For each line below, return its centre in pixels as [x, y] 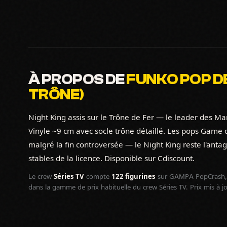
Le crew [41, 176]
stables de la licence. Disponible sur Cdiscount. [111, 158]
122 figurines [134, 176]
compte [98, 176]
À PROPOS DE [78, 80]
